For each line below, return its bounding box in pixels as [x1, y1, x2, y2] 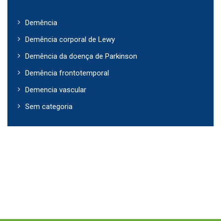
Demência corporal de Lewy [25, 35, 115, 44]
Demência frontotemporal [25, 68, 109, 77]
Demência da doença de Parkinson [25, 51, 137, 61]
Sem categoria [25, 102, 73, 111]
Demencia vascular [25, 85, 86, 94]
